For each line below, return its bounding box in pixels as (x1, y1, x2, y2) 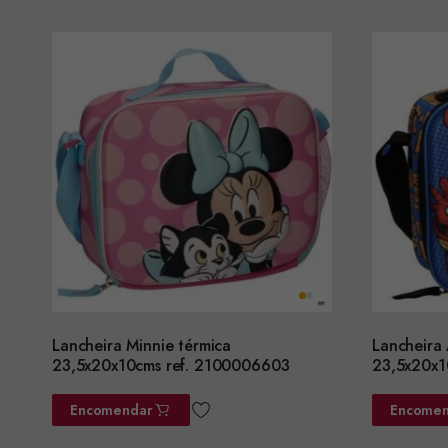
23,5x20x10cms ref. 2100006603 (52, 353, 290, 377)
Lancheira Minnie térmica (52, 333, 232, 357)
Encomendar (70, 399, 153, 420)
